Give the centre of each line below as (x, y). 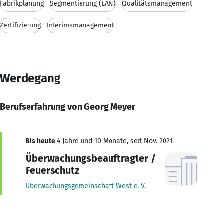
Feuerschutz (52, 170)
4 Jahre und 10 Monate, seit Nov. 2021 (114, 141)
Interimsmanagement (80, 25)
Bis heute (40, 141)
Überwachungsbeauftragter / (91, 158)
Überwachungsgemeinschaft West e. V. (86, 186)
